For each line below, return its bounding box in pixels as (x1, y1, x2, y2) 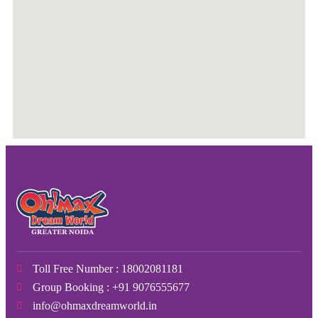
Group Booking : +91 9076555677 (32, 281, 190, 294)
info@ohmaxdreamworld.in (32, 300, 157, 312)
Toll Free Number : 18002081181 (32, 263, 183, 275)
